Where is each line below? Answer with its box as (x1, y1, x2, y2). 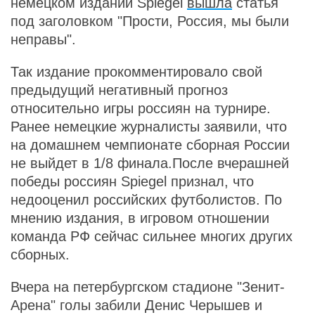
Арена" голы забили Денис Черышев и (11, 297, 262, 313)
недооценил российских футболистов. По (11, 192, 282, 207)
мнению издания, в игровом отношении (11, 210, 269, 226)
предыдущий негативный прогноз (11, 82, 228, 98)
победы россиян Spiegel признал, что (11, 174, 254, 189)
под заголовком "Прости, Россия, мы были (11, 13, 289, 29)
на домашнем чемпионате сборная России (11, 137, 290, 153)
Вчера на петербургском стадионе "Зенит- (11, 279, 285, 295)
